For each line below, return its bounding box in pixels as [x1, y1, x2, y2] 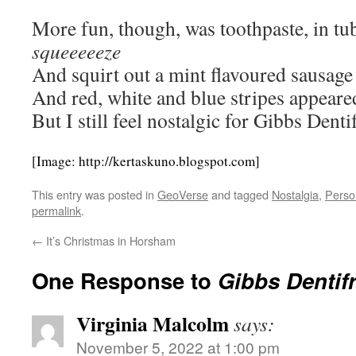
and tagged [208, 186, 272, 203]
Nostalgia [272, 186, 319, 203]
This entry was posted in [32, 186, 157, 203]
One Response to [32, 265, 218, 296]
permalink [32, 202, 81, 219]
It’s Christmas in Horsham [43, 232, 176, 249]
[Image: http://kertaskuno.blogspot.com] [32, 152, 260, 170]
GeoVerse [157, 186, 208, 203]
